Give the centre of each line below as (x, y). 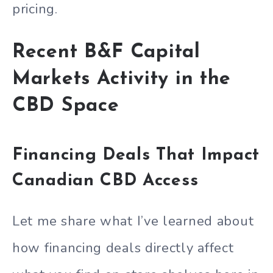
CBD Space (66, 106)
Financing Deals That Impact (136, 156)
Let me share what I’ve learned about (133, 221)
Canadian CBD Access (105, 181)
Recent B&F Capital (106, 52)
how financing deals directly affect (123, 248)
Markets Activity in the (122, 79)
